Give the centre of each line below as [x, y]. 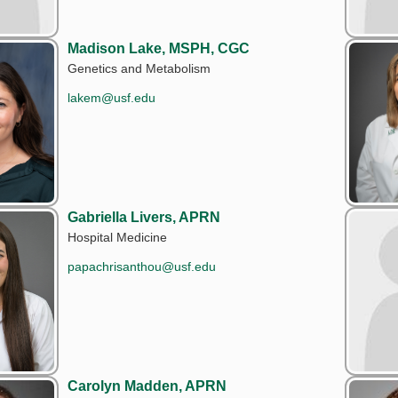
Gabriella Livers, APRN [144, 217]
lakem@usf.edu [111, 97]
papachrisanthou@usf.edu [142, 266]
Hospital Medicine [117, 237]
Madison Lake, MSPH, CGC [159, 48]
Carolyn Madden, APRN [147, 386]
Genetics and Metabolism [139, 68]
